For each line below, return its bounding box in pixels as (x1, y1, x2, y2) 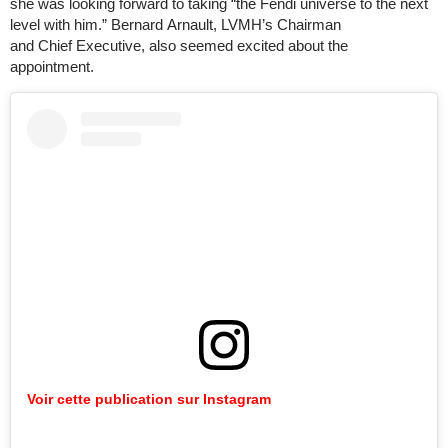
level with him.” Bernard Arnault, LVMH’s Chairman (10, 15, 341, 33)
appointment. (10, 57, 102, 75)
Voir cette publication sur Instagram (27, 390, 271, 407)
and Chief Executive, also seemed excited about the (10, 36, 348, 54)
